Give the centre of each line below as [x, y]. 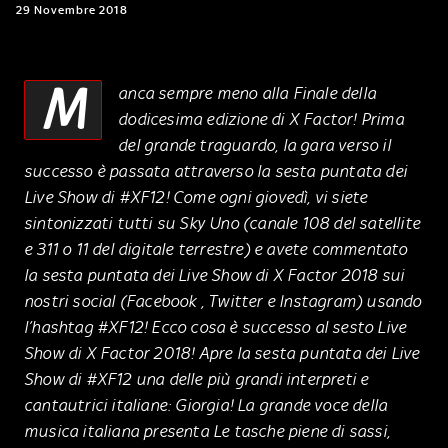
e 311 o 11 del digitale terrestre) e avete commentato [216, 248]
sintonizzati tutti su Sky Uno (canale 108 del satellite [222, 222]
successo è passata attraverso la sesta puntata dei [216, 170]
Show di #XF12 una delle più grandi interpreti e [196, 378]
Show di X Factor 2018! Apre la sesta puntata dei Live [222, 352]
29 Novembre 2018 [72, 9]
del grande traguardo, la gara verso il [254, 144]
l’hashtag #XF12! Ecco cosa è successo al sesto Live [215, 326]
